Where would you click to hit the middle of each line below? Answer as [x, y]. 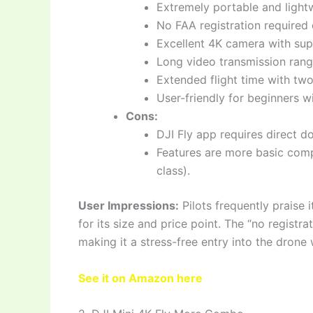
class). [173, 170]
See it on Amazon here [140, 278]
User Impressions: [129, 205]
